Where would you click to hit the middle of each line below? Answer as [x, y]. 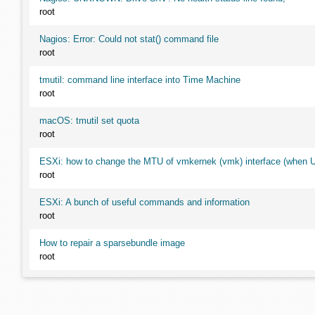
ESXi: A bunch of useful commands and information [144, 202]
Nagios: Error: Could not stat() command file [129, 39]
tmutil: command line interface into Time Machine [140, 80]
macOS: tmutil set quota [89, 121]
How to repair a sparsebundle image [112, 243]
